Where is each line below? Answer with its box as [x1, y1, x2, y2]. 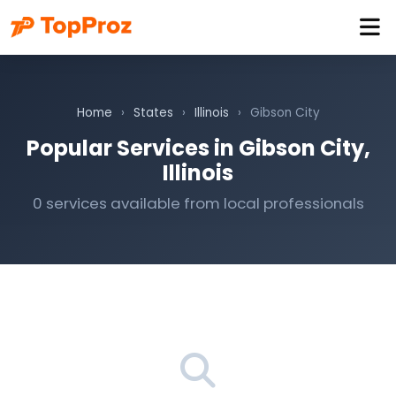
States [133, 104, 173, 121]
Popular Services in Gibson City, [26, 133, 370, 163]
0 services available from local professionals [32, 193, 364, 214]
